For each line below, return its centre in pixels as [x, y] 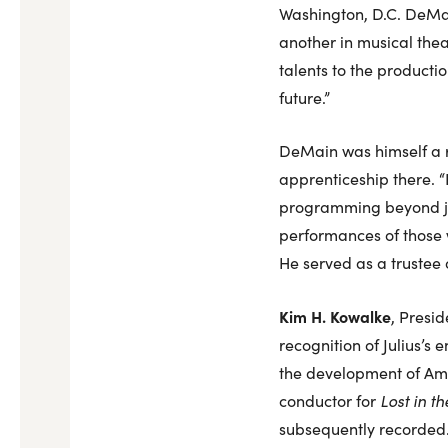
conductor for [329, 400]
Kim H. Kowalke [334, 316]
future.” [304, 97]
